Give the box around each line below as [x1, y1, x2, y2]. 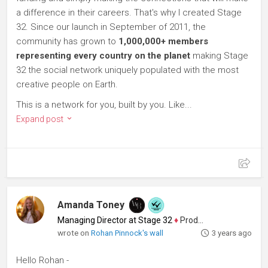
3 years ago [211, 229, 252, 237]
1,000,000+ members [118, 36, 208, 47]
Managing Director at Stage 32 [57, 215, 173, 225]
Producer [178, 215, 199, 225]
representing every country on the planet [16, 50, 190, 61]
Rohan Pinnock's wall [91, 229, 164, 237]
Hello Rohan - [16, 255, 69, 266]
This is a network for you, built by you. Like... [16, 99, 192, 110]
